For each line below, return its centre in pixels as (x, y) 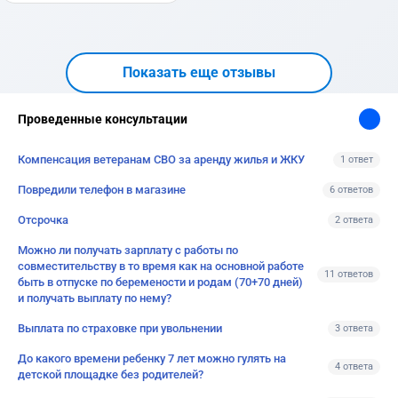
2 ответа (354, 220)
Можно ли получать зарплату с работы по (128, 250)
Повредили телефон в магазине (102, 190)
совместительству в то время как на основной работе (161, 266)
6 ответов (351, 190)
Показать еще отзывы (199, 72)
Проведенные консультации (103, 119)
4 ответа (354, 366)
